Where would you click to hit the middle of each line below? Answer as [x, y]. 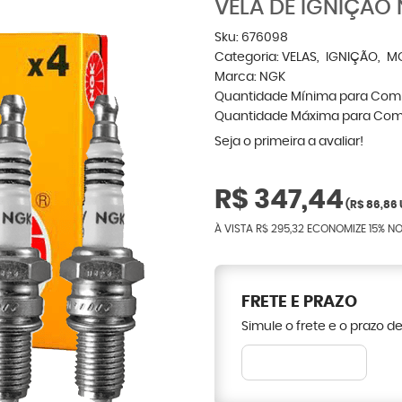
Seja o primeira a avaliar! [289, 142]
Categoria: [247, 57]
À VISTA [235, 229]
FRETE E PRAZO [299, 302]
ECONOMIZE [336, 229]
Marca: [237, 77]
